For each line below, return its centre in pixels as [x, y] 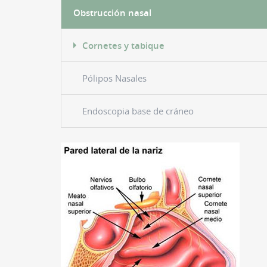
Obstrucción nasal [112, 12]
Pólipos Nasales [114, 78]
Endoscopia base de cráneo [138, 111]
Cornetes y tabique [123, 45]
